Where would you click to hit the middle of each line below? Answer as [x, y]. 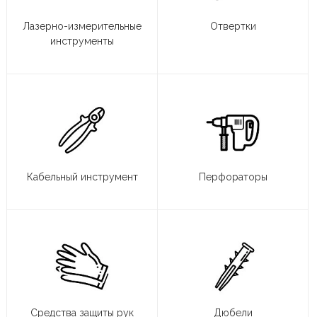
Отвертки [233, 27]
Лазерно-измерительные [82, 27]
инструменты [82, 41]
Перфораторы [233, 177]
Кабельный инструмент [82, 177]
